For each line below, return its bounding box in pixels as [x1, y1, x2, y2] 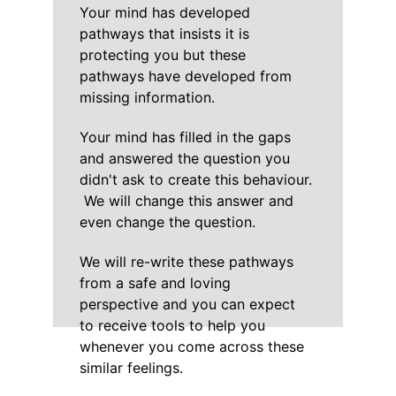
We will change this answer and [79, 192, 298, 209]
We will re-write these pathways [79, 253, 298, 270]
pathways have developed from [79, 67, 296, 85]
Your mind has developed [79, 4, 255, 21]
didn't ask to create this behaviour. [79, 171, 316, 188]
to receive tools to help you [79, 316, 270, 334]
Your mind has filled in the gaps [79, 128, 295, 146]
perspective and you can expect [79, 295, 300, 313]
